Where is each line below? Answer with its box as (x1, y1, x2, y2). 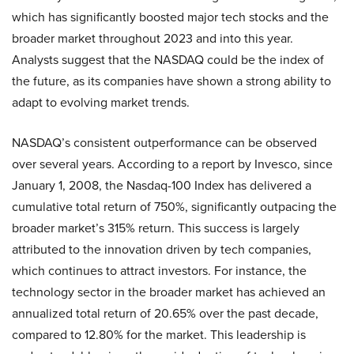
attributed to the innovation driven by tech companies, (12, 240, 311, 258)
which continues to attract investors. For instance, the (12, 262, 307, 280)
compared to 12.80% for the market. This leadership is (12, 326, 306, 344)
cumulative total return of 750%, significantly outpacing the (12, 198, 337, 216)
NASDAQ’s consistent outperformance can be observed (12, 134, 317, 152)
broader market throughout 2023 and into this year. (12, 29, 293, 47)
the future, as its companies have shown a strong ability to (12, 72, 331, 90)
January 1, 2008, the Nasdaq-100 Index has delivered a (12, 176, 311, 194)
